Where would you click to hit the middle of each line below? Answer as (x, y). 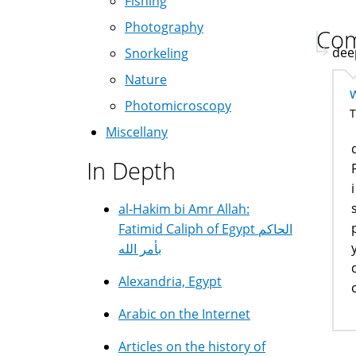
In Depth (131, 170)
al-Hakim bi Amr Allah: (184, 209)
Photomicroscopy (178, 106)
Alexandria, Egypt (170, 281)
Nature (146, 79)
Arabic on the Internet (184, 314)
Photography (164, 27)
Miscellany (137, 132)
